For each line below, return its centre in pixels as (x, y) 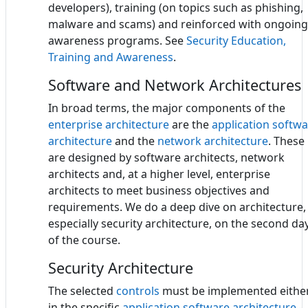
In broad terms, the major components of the (167, 108)
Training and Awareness (111, 57)
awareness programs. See (117, 40)
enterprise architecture (109, 124)
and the (135, 141)
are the (190, 124)
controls (138, 290)
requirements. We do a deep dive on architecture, (177, 207)
